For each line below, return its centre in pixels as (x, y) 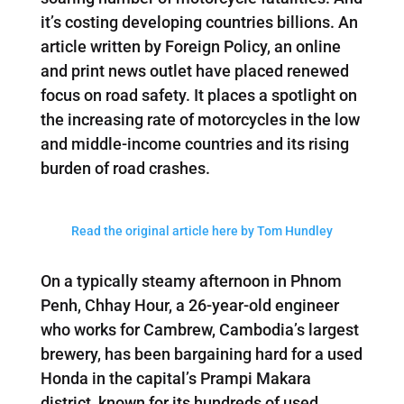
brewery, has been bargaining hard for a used (201, 353)
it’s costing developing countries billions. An (199, 22)
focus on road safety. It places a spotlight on (198, 95)
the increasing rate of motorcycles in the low (200, 119)
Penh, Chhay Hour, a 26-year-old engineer (189, 305)
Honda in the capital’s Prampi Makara (175, 378)
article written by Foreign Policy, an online (190, 46)
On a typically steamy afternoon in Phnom (191, 280)
